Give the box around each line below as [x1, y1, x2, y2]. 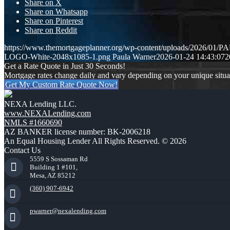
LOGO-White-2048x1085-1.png [4, 52, 110, 62]
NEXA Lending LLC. [4, 100, 76, 109]
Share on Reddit [25, 26, 77, 35]
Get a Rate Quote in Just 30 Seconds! [4, 62, 125, 71]
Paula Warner [112, 52, 156, 62]
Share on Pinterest [25, 16, 83, 26]
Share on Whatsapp [25, 7, 88, 16]
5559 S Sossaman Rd [30, 155, 88, 163]
